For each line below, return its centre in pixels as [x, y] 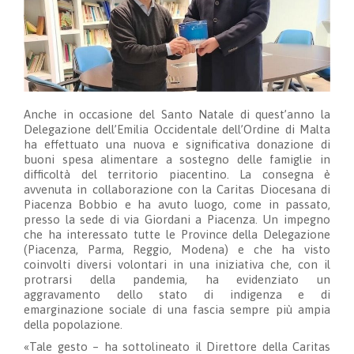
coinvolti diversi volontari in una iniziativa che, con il [177, 264]
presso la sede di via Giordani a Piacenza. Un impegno [177, 219]
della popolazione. [73, 324]
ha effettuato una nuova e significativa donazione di [177, 144]
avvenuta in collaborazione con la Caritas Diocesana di [177, 189]
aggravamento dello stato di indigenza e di [177, 294]
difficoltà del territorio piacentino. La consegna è [177, 174]
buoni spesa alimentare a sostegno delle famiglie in [177, 159]
